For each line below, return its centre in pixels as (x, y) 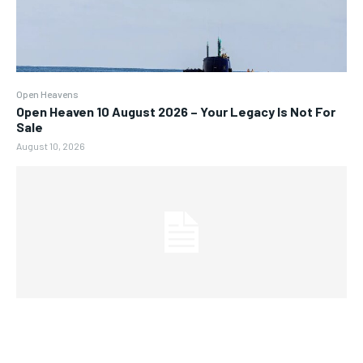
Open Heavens (47, 94)
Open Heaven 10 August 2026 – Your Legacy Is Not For (176, 112)
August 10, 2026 (51, 146)
